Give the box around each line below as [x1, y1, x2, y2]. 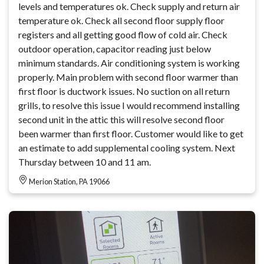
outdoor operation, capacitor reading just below [18, 43, 211, 55]
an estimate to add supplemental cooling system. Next [18, 142, 235, 154]
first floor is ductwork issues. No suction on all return [18, 85, 230, 97]
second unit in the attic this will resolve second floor [18, 114, 225, 126]
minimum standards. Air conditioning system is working [18, 57, 240, 69]
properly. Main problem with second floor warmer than [18, 71, 238, 83]
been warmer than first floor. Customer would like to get [18, 128, 243, 140]
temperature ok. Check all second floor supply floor [18, 15, 225, 27]
